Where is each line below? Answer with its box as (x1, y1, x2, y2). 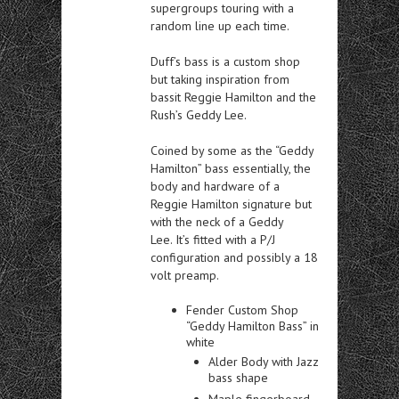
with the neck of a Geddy (151, 213, 283, 230)
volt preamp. (151, 266, 219, 283)
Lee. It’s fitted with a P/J (151, 231, 275, 248)
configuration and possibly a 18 (151, 248, 318, 265)
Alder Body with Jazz (208, 353, 319, 370)
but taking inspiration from (151, 70, 289, 87)
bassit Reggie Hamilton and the (151, 88, 316, 105)
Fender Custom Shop (186, 301, 298, 318)
